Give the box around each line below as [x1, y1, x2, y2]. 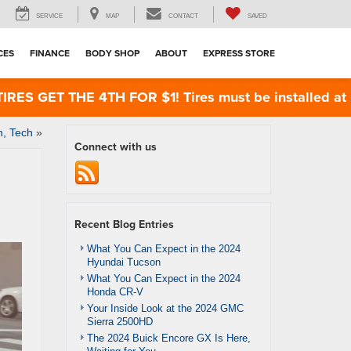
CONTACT [168, 13, 198, 20]
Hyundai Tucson [86, 256, 161, 268]
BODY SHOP [85, 46, 139, 60]
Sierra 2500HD [86, 316, 153, 327]
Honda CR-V [86, 286, 143, 298]
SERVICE [36, 13, 63, 20]
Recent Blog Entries [74, 216, 174, 232]
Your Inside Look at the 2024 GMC [86, 302, 244, 314]
